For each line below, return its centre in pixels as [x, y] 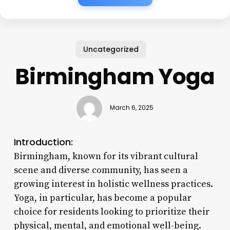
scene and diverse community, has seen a [101, 170]
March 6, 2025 [131, 108]
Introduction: [43, 142]
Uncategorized [111, 49]
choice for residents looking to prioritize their [111, 212]
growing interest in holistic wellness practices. [113, 184]
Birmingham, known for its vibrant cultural [106, 156]
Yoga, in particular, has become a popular [102, 198]
